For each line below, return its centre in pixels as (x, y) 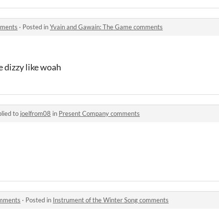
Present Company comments (99, 113)
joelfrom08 (35, 113)
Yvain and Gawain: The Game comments (106, 27)
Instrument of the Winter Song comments (111, 200)
